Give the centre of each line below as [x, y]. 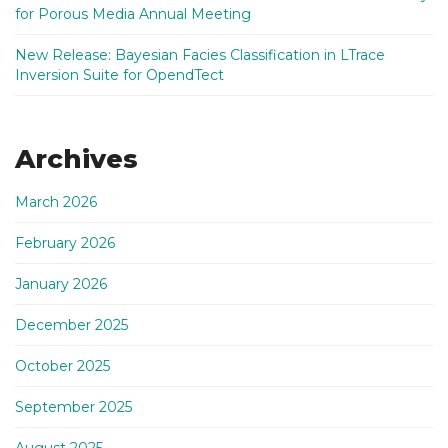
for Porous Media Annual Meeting [135, 14]
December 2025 [71, 325]
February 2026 [65, 243]
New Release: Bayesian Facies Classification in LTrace [200, 55]
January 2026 [61, 284]
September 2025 [73, 407]
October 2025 [62, 366]
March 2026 [56, 202]
